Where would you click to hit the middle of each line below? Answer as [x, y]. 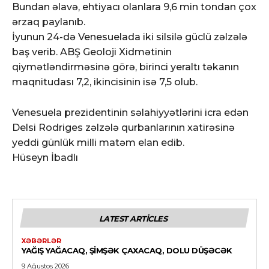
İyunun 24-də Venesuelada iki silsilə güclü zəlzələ [130, 37]
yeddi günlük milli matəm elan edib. [98, 142]
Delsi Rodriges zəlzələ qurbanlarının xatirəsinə [123, 127]
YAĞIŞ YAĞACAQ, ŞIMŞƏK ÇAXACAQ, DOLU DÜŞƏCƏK [127, 250]
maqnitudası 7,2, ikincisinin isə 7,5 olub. [105, 82]
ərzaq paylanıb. [49, 22]
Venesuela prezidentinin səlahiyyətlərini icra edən [130, 112]
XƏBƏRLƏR [41, 240]
